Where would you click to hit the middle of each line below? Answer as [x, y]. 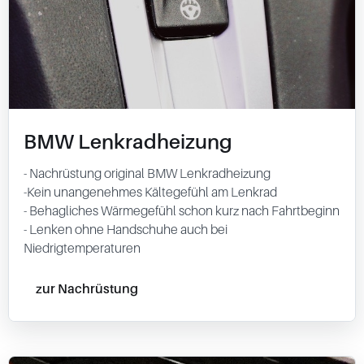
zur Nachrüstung [87, 288]
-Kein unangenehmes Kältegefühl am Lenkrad [150, 192]
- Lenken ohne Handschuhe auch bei [126, 229]
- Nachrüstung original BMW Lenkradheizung [147, 173]
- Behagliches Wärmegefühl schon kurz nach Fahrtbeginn [182, 210]
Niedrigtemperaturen [82, 248]
